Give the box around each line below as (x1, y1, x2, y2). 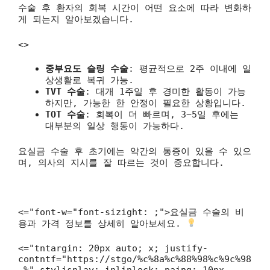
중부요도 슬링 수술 (45, 63, 128, 74)
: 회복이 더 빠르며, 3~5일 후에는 (85, 109, 239, 120)
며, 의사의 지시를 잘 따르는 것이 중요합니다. (18, 157, 224, 168)
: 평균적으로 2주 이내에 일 (128, 63, 251, 74)
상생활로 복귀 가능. (45, 75, 134, 86)
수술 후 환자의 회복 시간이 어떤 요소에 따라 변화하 (18, 2, 251, 13)
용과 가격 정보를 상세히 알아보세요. (18, 218, 186, 229)
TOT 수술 (45, 109, 85, 120)
